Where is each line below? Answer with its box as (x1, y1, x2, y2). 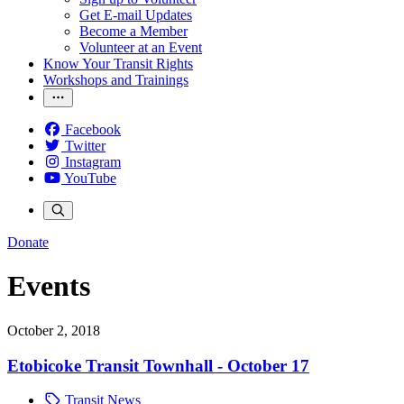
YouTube (64, 170, 116, 186)
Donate (7, 234, 49, 250)
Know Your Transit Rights (43, 56, 193, 71)
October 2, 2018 (7, 322, 100, 338)
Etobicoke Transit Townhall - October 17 (7, 355, 309, 375)
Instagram (65, 154, 121, 170)
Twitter (65, 138, 106, 153)
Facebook (65, 122, 121, 137)
